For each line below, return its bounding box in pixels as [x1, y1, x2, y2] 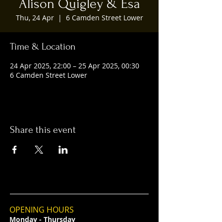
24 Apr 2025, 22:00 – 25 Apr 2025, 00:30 [10, 61, 139, 70]
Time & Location [10, 41, 76, 52]
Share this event [10, 124, 76, 135]
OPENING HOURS [9, 204, 74, 215]
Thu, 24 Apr [15, 13, 54, 22]
